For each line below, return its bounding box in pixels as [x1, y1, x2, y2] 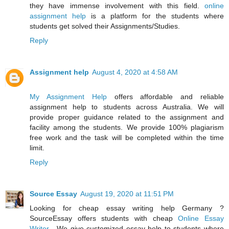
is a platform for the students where [91, 11, 224, 20]
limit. [30, 143, 44, 152]
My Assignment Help [30, 92, 107, 101]
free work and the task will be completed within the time [30, 133, 224, 142]
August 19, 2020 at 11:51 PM [80, 189, 174, 198]
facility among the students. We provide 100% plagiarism [30, 123, 224, 131]
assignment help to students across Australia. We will [30, 102, 224, 111]
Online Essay [178, 214, 224, 222]
